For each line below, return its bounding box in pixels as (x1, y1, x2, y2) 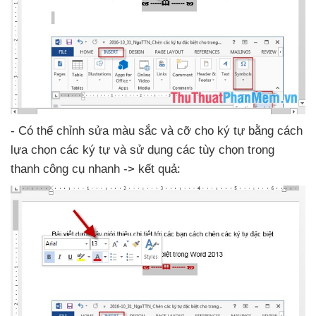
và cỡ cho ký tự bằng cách (161, 124, 303, 138)
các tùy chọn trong (176, 143, 274, 157)
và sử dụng (114, 143, 176, 157)
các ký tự (60, 143, 114, 157)
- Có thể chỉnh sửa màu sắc (11, 124, 161, 138)
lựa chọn (11, 143, 60, 157)
